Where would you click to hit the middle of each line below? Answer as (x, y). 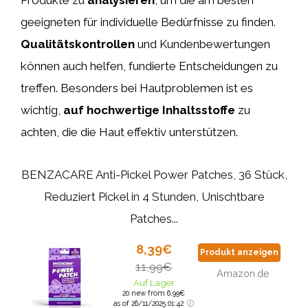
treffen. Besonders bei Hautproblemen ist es (137, 88)
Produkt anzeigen (239, 252)
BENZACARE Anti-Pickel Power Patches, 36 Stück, (154, 175)
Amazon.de (243, 273)
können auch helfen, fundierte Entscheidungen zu (149, 66)
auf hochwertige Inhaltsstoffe (149, 110)
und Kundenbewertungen (202, 44)
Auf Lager (154, 283)
